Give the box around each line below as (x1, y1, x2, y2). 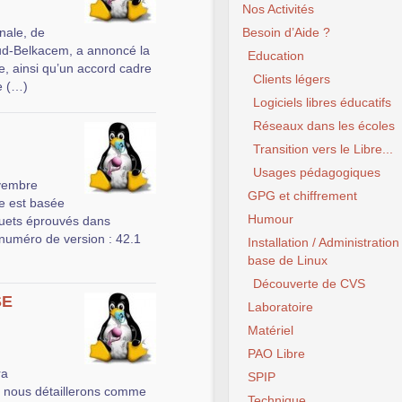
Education (248, 48, 304, 63)
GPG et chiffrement (248, 188, 357, 203)
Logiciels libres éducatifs (253, 95, 391, 109)
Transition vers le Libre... (253, 142, 393, 156)
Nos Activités (242, 2, 314, 16)
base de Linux (248, 253, 328, 267)
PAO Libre (248, 346, 305, 361)
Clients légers (253, 72, 330, 86)
